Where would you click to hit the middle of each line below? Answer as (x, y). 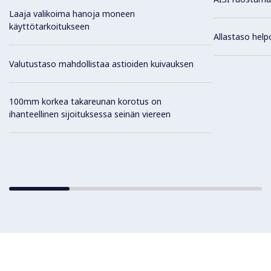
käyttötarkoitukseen (49, 27)
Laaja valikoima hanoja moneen (72, 14)
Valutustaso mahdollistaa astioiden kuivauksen (101, 64)
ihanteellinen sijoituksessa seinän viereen (90, 114)
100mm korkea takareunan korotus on (85, 102)
